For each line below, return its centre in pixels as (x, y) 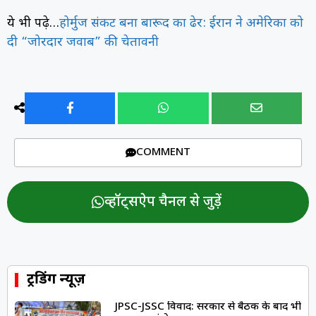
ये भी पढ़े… (33, 24)
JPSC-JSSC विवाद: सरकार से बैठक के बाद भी (208, 308)
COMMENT (163, 153)
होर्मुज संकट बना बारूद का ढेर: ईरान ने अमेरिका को (181, 24)
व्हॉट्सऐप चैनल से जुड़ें (163, 203)
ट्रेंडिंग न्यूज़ (56, 280)
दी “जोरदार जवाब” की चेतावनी (83, 43)
